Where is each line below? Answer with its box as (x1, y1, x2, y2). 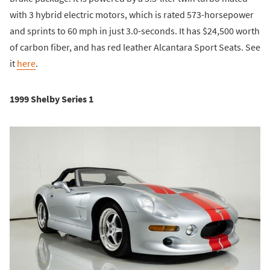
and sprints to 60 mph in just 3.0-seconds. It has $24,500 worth (10, 25, 260, 37)
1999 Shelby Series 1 (10, 93, 93, 105)
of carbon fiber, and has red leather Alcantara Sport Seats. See (10, 41, 260, 54)
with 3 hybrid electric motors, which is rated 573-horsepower (10, 8, 254, 21)
